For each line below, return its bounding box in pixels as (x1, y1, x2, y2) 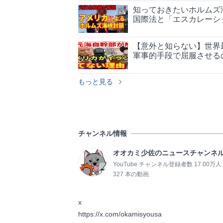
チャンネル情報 (78, 129, 127, 137)
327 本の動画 (113, 170, 149, 178)
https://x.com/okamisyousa (78, 210, 194, 218)
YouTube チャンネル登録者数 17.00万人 (113, 160, 222, 168)
